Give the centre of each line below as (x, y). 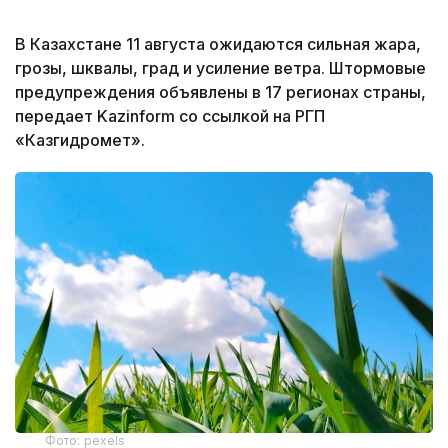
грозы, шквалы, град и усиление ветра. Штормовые (220, 67)
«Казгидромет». (80, 139)
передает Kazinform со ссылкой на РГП (170, 115)
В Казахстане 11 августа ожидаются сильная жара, (218, 43)
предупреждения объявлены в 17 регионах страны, (220, 91)
